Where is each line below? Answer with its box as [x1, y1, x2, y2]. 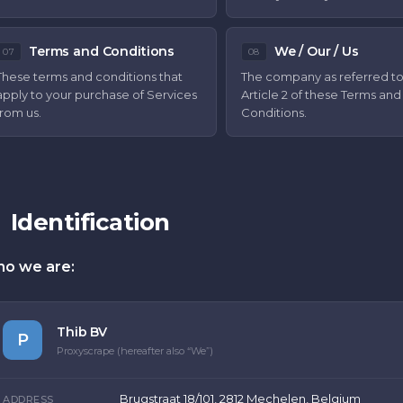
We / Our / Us [273, 43, 359, 59]
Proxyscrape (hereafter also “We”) [57, 344, 213, 357]
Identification [11, 208, 170, 237]
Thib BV [57, 323, 108, 340]
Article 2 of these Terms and [240, 87, 401, 102]
